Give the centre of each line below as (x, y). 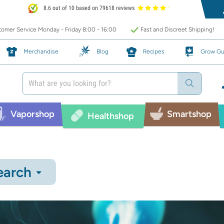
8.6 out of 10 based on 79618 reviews (88, 8)
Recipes (154, 51)
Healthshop (110, 116)
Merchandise (41, 51)
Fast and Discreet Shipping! (177, 29)
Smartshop (189, 114)
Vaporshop (32, 114)
